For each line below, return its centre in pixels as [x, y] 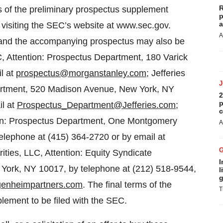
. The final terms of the [127, 185]
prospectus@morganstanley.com [81, 73]
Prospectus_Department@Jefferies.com [96, 105]
